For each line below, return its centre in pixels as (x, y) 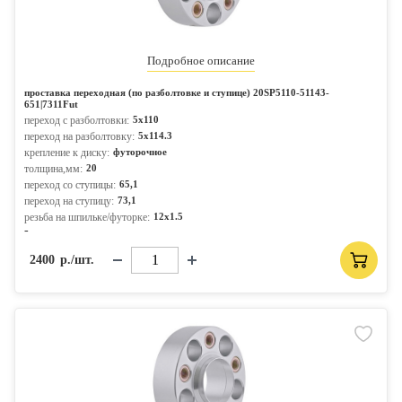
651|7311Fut (51, 104)
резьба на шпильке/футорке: (87, 217)
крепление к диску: (67, 153)
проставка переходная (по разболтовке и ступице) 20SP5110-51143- (177, 92)
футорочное (140, 152)
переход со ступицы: (70, 185)
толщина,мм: (53, 169)
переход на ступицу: (69, 201)
